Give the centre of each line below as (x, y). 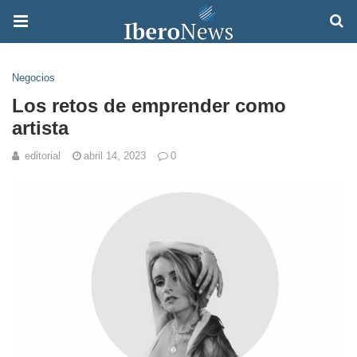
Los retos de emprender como (149, 106)
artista (40, 128)
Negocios (33, 78)
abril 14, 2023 (115, 156)
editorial (43, 156)
